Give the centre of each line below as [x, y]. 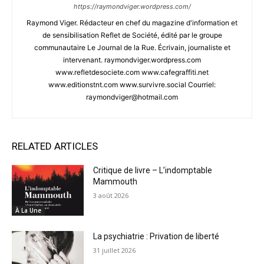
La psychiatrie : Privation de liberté [156, 236]
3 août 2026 [111, 196]
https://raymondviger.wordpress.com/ [132, 7]
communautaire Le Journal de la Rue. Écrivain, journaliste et [132, 48]
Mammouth [116, 182]
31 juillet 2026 [115, 250]
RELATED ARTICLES [55, 146]
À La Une [28, 210]
